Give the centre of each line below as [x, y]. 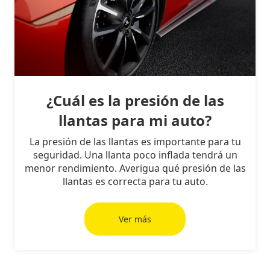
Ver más [135, 219]
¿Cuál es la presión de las [135, 100]
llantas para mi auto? [135, 120]
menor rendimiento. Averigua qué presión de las [135, 168]
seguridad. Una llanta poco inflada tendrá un [135, 155]
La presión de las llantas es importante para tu [135, 142]
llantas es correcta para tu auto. [135, 181]
